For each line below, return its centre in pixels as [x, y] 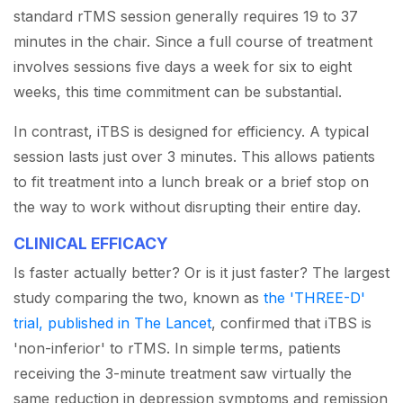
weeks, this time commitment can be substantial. [178, 92]
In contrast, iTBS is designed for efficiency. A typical [191, 132]
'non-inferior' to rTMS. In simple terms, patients [177, 349]
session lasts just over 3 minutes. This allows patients [194, 157]
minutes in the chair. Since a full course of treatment [193, 42]
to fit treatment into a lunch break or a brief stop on [191, 182]
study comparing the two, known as [139, 298]
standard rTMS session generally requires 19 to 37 [186, 17]
